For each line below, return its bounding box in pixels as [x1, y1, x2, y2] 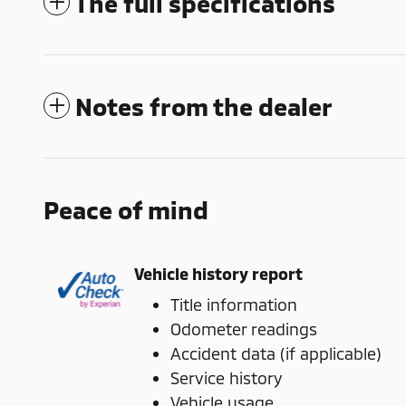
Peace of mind [43, 195, 208, 225]
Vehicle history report [134, 263, 303, 284]
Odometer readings [170, 319, 317, 340]
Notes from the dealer [75, 92, 333, 121]
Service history [170, 368, 282, 389]
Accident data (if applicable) [170, 343, 382, 364]
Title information [170, 295, 297, 315]
